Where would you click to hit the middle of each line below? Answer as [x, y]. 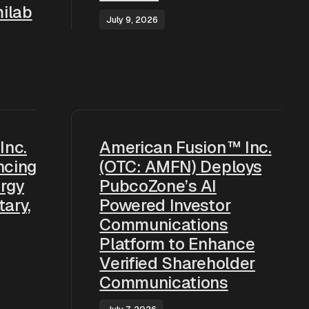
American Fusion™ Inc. [186, 147]
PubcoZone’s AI [158, 186]
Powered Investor [165, 205]
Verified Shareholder [177, 263]
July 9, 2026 [132, 20]
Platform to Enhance [177, 244]
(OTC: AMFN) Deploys [181, 167]
